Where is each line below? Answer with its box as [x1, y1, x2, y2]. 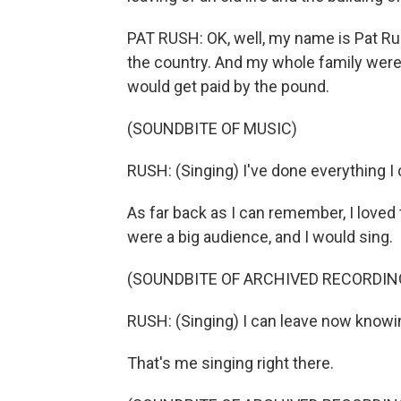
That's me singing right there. [127, 354, 334, 372]
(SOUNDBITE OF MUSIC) [127, 119, 297, 138]
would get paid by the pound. [127, 77, 329, 96]
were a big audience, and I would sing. [127, 227, 393, 246]
